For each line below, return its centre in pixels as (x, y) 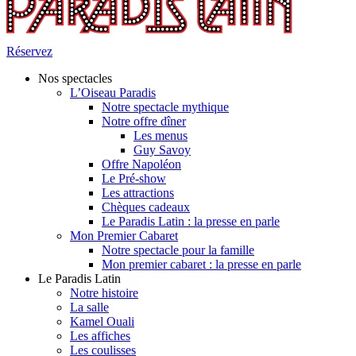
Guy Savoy (162, 150)
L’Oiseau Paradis (113, 93)
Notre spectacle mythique (165, 107)
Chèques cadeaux (146, 207)
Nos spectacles (75, 78)
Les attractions (138, 193)
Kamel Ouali (102, 321)
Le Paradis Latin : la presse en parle (191, 221)
